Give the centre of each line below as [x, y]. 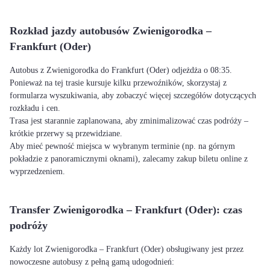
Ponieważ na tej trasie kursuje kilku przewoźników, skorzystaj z [118, 83]
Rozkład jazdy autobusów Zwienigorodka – [111, 31]
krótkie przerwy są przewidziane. [66, 133]
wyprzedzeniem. [37, 171]
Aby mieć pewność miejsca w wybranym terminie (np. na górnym [122, 146]
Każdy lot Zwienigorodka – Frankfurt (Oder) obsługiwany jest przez [127, 249]
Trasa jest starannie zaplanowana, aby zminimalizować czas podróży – [129, 121]
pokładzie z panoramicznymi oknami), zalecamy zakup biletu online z [129, 159]
